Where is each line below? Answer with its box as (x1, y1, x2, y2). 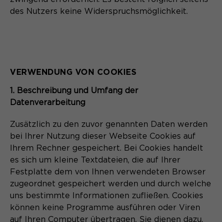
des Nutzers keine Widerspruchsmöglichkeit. (10, 7, 188, 15)
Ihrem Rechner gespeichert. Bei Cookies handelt (10, 144, 203, 152)
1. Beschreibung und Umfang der (10, 86, 138, 95)
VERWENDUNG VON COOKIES (10, 67, 136, 76)
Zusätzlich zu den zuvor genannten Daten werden (10, 120, 208, 128)
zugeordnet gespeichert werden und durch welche (10, 179, 211, 188)
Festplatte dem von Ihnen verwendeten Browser (10, 167, 206, 176)
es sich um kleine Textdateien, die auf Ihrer (10, 156, 180, 164)
